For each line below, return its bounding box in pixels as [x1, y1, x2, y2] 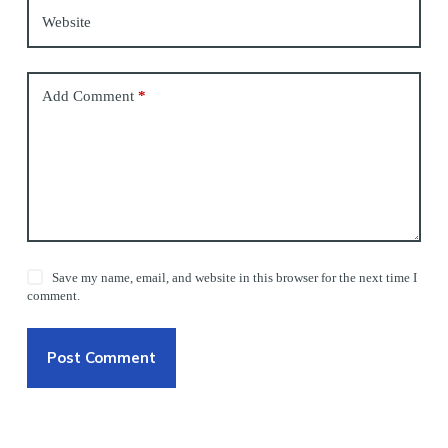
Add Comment [41, 88, 134, 105]
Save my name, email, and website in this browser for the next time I [52, 269, 418, 285]
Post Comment [46, 348, 156, 368]
